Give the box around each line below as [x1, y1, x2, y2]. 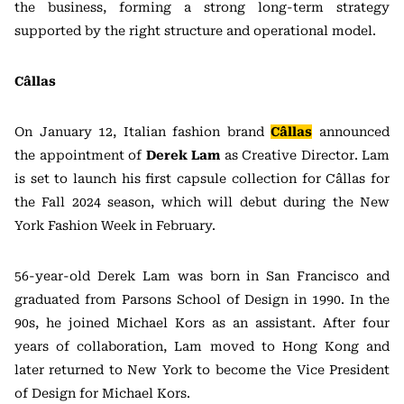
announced [312, 124, 390, 139]
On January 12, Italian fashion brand [14, 124, 271, 139]
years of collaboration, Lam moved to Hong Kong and [14, 339, 390, 353]
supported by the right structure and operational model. [14, 23, 376, 38]
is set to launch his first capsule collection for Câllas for [14, 171, 390, 186]
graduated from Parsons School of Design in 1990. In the [14, 292, 390, 307]
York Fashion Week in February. [14, 218, 216, 233]
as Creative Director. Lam [220, 148, 390, 162]
